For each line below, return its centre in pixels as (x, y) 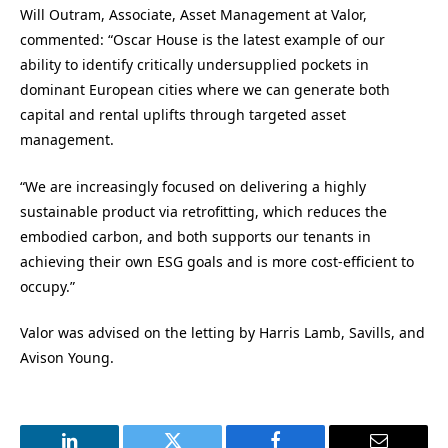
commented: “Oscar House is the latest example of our (202, 40)
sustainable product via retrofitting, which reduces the (203, 211)
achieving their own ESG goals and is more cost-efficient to (217, 261)
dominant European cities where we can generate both (205, 90)
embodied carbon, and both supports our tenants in (195, 236)
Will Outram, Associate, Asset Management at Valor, (193, 15)
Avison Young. (67, 358)
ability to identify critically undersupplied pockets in (194, 65)
